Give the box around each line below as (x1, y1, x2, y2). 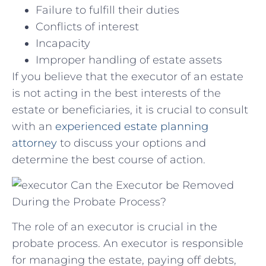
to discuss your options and (57, 137, 206, 150)
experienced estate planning (55, 120, 208, 134)
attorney (12, 137, 57, 150)
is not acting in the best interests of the (12, 87, 221, 100)
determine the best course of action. (12, 153, 205, 167)
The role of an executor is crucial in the (12, 220, 217, 233)
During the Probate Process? (12, 195, 166, 208)
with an (12, 120, 55, 134)
